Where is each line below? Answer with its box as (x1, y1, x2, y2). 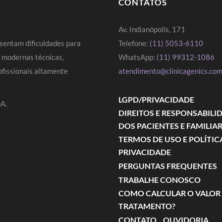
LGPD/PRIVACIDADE (118, 95, 194, 104)
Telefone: (118, 39, 150, 48)
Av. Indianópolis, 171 (118, 25, 185, 34)
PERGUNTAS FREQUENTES (118, 161, 217, 170)
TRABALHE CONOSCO (118, 175, 201, 184)
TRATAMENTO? (118, 201, 175, 211)
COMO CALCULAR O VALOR (118, 188, 221, 198)
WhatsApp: (118, 53, 157, 61)
